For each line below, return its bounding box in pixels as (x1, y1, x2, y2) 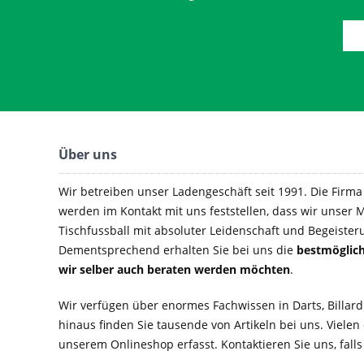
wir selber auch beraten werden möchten (58, 262, 290, 277)
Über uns (58, 145, 117, 163)
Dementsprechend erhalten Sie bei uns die (58, 242, 297, 258)
